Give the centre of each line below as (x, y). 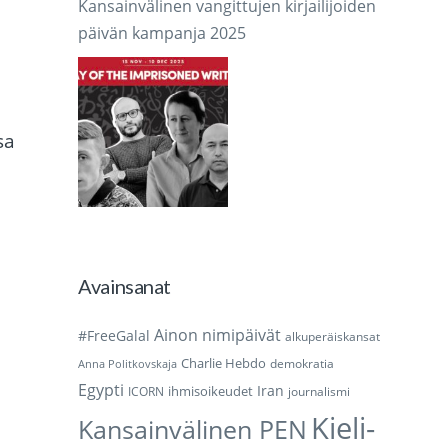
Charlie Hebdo (224, 363)
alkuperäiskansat (333, 337)
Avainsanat (124, 286)
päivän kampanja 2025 (162, 33)
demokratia (302, 364)
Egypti (101, 390)
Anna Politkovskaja (128, 364)
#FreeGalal (114, 336)
